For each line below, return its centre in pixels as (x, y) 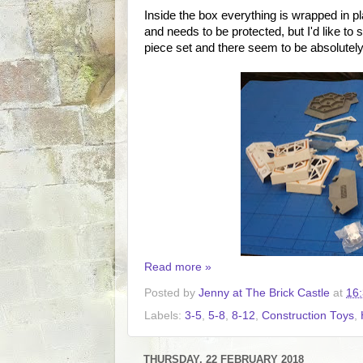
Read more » (178, 267)
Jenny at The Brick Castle (264, 293)
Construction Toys (308, 315)
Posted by (171, 293)
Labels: (164, 315)
